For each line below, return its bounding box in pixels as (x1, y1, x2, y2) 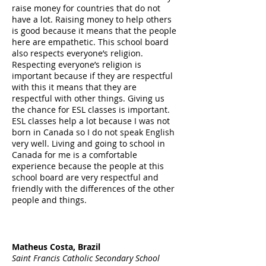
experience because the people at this (12, 160, 164, 172)
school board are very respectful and (12, 172, 159, 183)
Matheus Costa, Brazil (12, 241, 100, 252)
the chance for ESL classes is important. (12, 104, 170, 115)
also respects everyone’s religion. (12, 47, 143, 59)
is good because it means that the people (12, 25, 176, 36)
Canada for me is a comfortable (12, 149, 137, 160)
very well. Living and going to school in (12, 138, 165, 149)
